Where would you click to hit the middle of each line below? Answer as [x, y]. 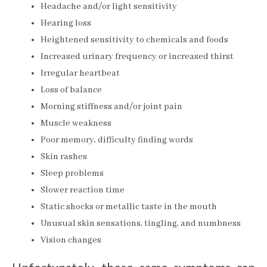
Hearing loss [66, 23]
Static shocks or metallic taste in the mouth [129, 207]
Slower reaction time [83, 190]
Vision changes [71, 240]
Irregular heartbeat [80, 73]
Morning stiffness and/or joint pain [111, 106]
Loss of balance [71, 90]
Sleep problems [72, 173]
